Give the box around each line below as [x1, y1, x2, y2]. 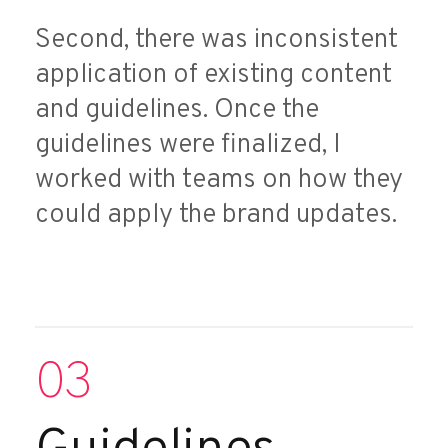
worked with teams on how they [35, 163, 403, 197]
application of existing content [35, 58, 392, 92]
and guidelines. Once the [35, 93, 319, 127]
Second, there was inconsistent [35, 23, 398, 57]
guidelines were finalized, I [35, 128, 341, 162]
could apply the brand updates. [35, 198, 397, 232]
